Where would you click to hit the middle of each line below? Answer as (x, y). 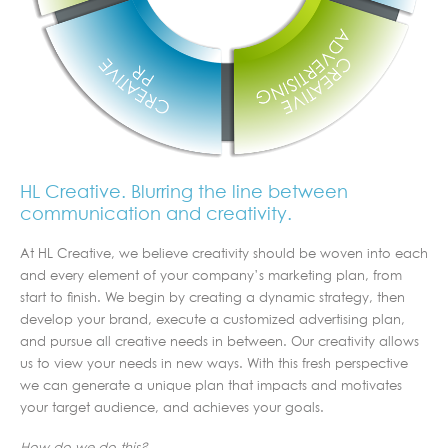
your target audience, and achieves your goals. (172, 408)
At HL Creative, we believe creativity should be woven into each (224, 254)
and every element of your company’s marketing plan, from (211, 276)
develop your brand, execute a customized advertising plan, (212, 320)
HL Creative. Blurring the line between (184, 192)
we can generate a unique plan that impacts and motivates (211, 386)
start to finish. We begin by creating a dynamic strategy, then (212, 298)
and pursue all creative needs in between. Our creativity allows (219, 342)
